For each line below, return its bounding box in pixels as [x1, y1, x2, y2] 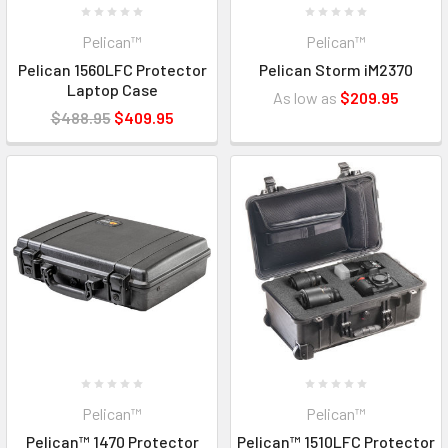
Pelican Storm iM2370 [259, 60, 413, 79]
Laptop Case [66, 80, 158, 99]
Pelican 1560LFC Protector [17, 60, 207, 79]
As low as [273, 87, 340, 107]
